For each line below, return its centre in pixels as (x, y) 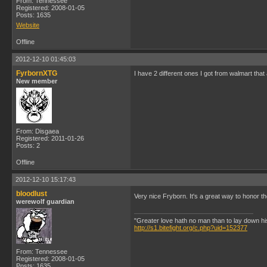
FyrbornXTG (37, 73)
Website (28, 25)
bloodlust (32, 194)
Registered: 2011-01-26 (50, 138)
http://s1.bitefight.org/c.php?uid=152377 (191, 228)
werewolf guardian (45, 201)
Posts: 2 (28, 145)
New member (37, 81)
